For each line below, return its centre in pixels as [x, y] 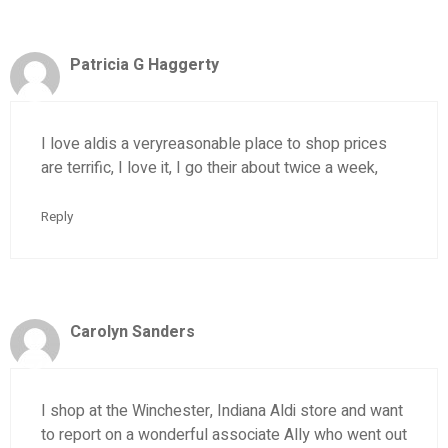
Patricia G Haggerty [144, 65]
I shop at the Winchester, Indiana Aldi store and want [222, 410]
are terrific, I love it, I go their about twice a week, [209, 168]
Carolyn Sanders [132, 331]
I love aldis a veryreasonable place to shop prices [214, 144]
